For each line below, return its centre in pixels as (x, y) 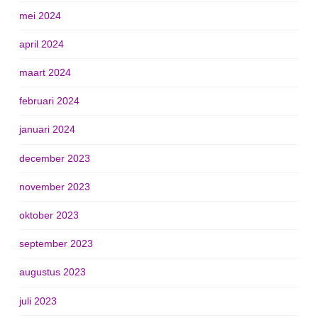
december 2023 (54, 158)
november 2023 (54, 186)
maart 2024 (45, 73)
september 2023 (56, 244)
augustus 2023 (52, 272)
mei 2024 (40, 15)
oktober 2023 (49, 215)
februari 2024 (49, 101)
